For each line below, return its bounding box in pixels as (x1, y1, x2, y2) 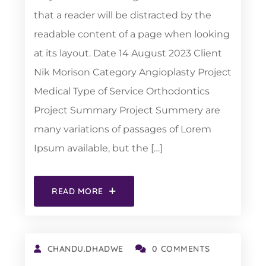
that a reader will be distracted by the (34, 9, 211, 21)
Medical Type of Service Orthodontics (34, 85, 210, 97)
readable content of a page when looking (34, 28, 230, 40)
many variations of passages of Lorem (34, 123, 211, 135)
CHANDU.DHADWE (47, 243, 123, 254)
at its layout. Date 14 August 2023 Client (34, 47, 222, 59)
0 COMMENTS (152, 243, 211, 254)
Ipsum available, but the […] (34, 142, 163, 154)
